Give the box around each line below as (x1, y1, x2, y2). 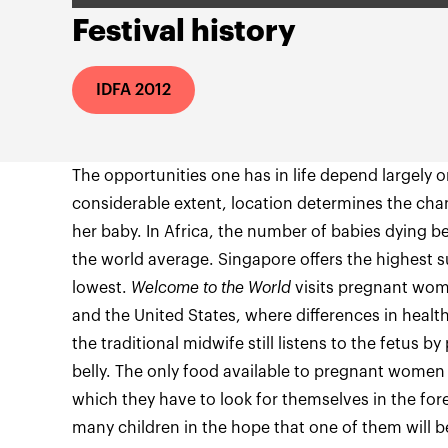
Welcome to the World (131, 280, 291, 296)
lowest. (72, 280, 131, 296)
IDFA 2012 (96, 82, 171, 98)
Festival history (72, 16, 296, 46)
